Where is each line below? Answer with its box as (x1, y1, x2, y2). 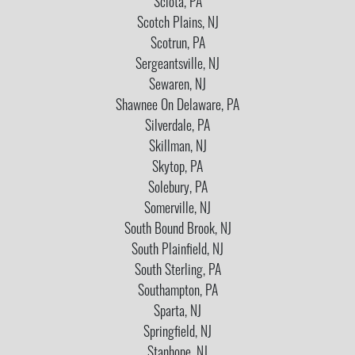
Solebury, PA (147, 181, 208, 196)
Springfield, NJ (143, 326, 212, 340)
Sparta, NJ (154, 305, 201, 319)
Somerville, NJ (144, 202, 211, 216)
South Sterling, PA (134, 264, 221, 278)
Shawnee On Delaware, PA (116, 99, 239, 113)
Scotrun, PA (150, 37, 205, 52)
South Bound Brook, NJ (124, 223, 231, 237)
